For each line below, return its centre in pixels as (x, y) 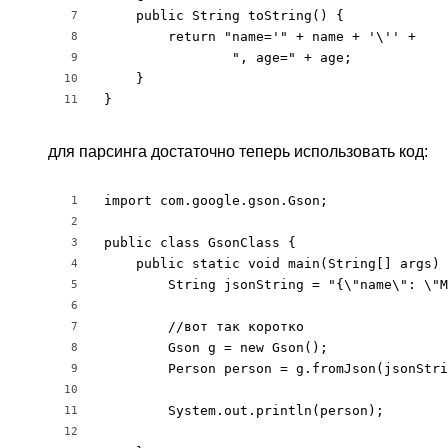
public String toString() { (224, 15)
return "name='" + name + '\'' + (260, 36)
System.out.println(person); (244, 410)
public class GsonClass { (200, 242)
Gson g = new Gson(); (216, 347)
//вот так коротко (204, 326)
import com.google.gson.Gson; (216, 200)
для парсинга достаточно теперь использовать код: (238, 151)
